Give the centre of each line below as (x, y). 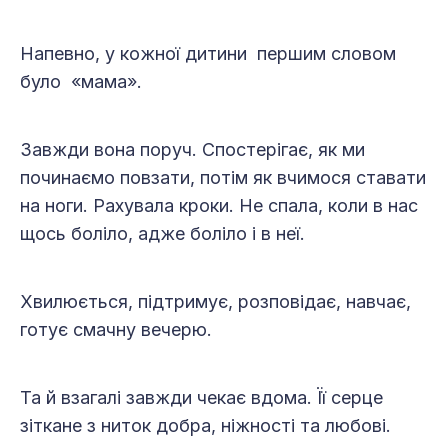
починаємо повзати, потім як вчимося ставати (223, 178)
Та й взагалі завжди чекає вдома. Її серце (201, 398)
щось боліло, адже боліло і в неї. (162, 234)
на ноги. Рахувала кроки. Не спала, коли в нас (219, 206)
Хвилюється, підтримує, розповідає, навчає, (215, 302)
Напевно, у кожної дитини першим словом (210, 54)
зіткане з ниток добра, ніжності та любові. (205, 426)
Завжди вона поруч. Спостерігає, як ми (192, 150)
